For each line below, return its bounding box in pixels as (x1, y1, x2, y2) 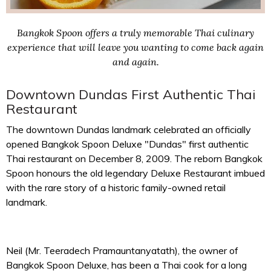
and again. (112, 56, 159, 68)
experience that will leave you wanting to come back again (7, 41, 264, 54)
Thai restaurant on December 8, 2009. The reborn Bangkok (6, 152, 263, 165)
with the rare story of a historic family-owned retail (6, 181, 226, 194)
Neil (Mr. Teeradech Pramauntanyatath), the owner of (6, 244, 238, 257)
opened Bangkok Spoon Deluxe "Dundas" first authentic (6, 138, 249, 151)
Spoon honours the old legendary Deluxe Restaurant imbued (6, 167, 265, 180)
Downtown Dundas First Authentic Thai (6, 86, 256, 103)
